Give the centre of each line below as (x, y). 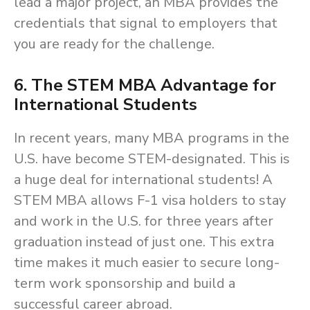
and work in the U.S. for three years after (144, 221)
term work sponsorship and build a (125, 284)
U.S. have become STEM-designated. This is (152, 159)
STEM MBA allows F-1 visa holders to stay (150, 201)
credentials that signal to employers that (146, 24)
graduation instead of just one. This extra (144, 242)
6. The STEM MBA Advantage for (145, 85)
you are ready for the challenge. (114, 44)
